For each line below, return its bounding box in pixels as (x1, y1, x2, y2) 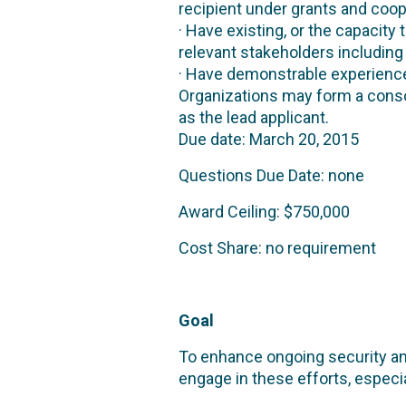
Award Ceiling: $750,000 (179, 202, 350, 221)
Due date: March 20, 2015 (179, 130, 359, 149)
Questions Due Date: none (179, 166, 364, 185)
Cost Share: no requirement (179, 238, 376, 257)
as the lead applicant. (179, 108, 329, 127)
